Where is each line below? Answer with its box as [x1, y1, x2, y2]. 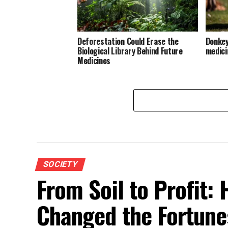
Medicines [77, 54, 111, 67]
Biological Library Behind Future [77, 44, 183, 57]
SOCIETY [42, 159, 79, 169]
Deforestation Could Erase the [77, 35, 179, 47]
